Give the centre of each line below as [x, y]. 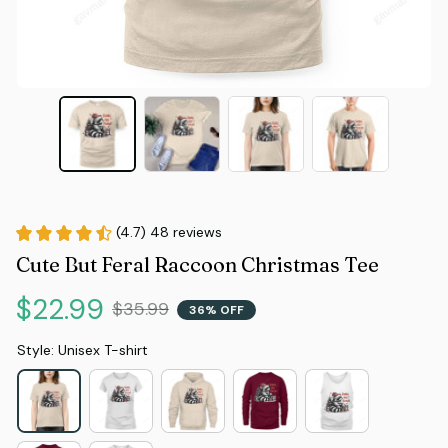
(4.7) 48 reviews [169, 232]
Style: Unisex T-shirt [82, 350]
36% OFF [216, 309]
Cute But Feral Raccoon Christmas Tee [197, 265]
